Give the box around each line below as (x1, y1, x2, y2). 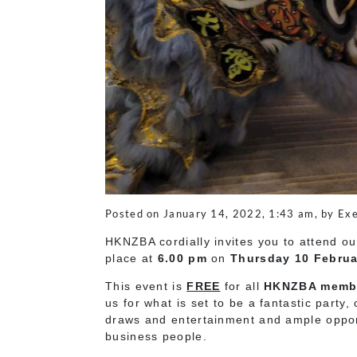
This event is (105, 279, 187, 292)
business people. (105, 329, 207, 343)
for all (224, 279, 265, 292)
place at (105, 251, 158, 265)
